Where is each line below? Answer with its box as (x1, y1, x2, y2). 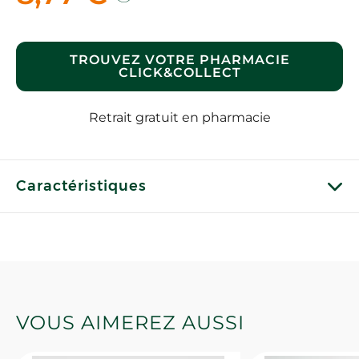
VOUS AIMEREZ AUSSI (16, 311, 244, 334)
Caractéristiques (16, 177, 147, 195)
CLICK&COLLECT (118, 65, 241, 80)
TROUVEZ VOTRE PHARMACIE (69, 52, 290, 67)
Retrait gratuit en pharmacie (88, 110, 271, 125)
